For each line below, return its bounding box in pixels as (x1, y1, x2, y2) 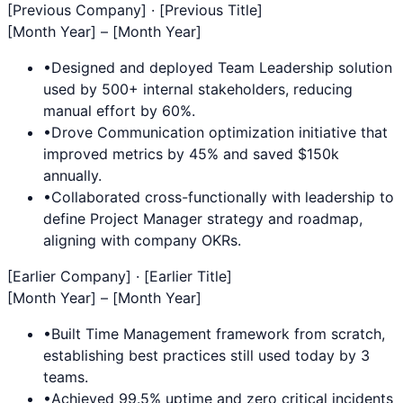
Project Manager (90, 210, 202, 228)
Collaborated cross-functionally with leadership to (51, 188, 394, 207)
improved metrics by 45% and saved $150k (43, 145, 339, 164)
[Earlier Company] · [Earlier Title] (7, 267, 232, 286)
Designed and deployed (51, 58, 218, 77)
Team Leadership (218, 58, 334, 77)
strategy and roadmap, (202, 210, 363, 228)
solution (334, 58, 392, 77)
